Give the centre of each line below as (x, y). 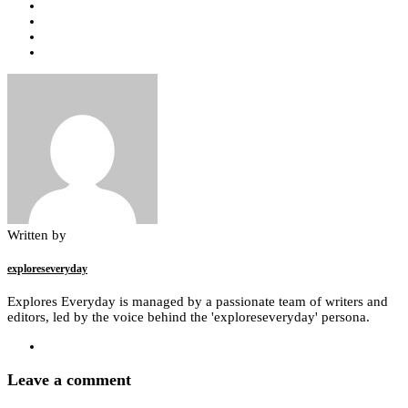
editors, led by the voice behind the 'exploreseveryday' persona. (189, 317)
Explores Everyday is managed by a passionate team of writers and (198, 302)
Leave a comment (69, 380)
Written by (37, 235)
